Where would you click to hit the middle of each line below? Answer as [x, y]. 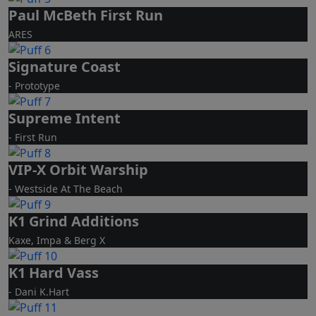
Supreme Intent [65, 118]
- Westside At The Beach [66, 188]
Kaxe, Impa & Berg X [57, 240]
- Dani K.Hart [39, 291]
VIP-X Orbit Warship [78, 169]
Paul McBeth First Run [86, 15]
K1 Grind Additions [74, 221]
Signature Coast [65, 66]
